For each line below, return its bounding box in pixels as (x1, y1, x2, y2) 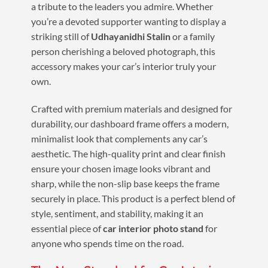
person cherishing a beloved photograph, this (31, 45, 215, 57)
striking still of (31, 31, 91, 42)
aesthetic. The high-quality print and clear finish (31, 148, 226, 160)
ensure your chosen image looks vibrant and (31, 163, 211, 175)
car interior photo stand (102, 223, 203, 234)
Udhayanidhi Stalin (90, 31, 170, 42)
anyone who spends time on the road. (31, 237, 184, 249)
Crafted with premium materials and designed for (31, 103, 232, 115)
